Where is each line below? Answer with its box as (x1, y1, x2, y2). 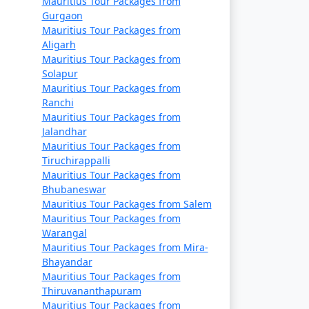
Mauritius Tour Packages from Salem (41, 197, 212, 210)
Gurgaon (41, 9, 83, 22)
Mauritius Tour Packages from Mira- (41, 241, 208, 254)
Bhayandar (41, 255, 92, 268)
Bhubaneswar (41, 183, 106, 196)
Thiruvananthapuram (41, 284, 141, 297)
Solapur (41, 67, 78, 80)
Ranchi (41, 96, 74, 109)
